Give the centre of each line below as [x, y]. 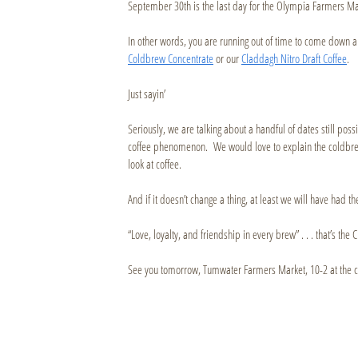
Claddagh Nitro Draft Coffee [294, 58]
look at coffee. [155, 164]
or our [227, 58]
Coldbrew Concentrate [171, 58]
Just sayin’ [147, 93]
